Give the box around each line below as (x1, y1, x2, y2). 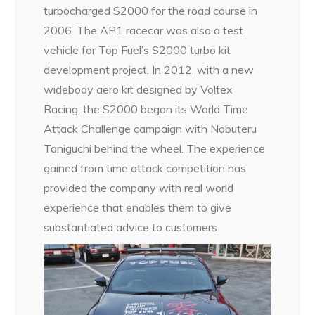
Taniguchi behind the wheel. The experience (44, 141, 266, 155)
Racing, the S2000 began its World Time (44, 101, 249, 116)
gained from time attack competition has (44, 160, 247, 175)
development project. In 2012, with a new (44, 62, 255, 77)
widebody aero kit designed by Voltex (44, 82, 233, 96)
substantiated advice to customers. (44, 219, 220, 234)
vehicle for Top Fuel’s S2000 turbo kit (44, 42, 231, 57)
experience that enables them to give (44, 200, 232, 214)
